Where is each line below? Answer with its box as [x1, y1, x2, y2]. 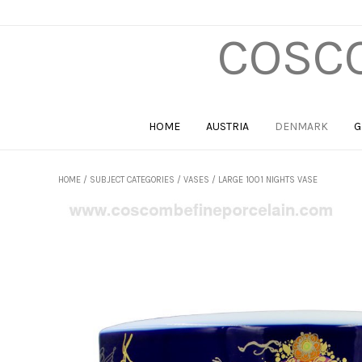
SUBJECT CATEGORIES [90, 175, 175, 185]
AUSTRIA [206, 120, 249, 133]
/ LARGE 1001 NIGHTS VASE [209, 175, 318, 185]
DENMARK [275, 120, 328, 133]
